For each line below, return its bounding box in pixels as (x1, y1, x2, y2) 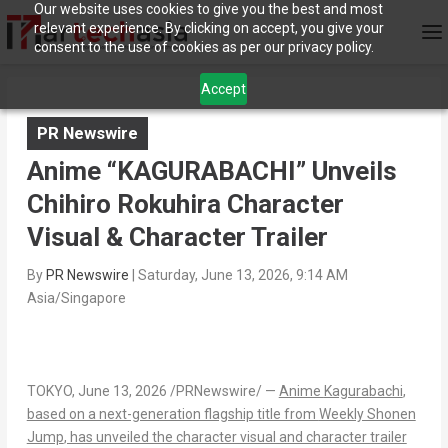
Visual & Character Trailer (26, 222, 328, 253)
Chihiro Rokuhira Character (26, 189, 344, 220)
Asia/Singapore (26, 290, 126, 307)
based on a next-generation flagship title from (26, 406, 319, 423)
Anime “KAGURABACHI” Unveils (26, 156, 397, 187)
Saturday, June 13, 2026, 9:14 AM (137, 267, 348, 284)
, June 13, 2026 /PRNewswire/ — (71, 383, 279, 400)
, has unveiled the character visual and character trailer (63, 429, 407, 446)
